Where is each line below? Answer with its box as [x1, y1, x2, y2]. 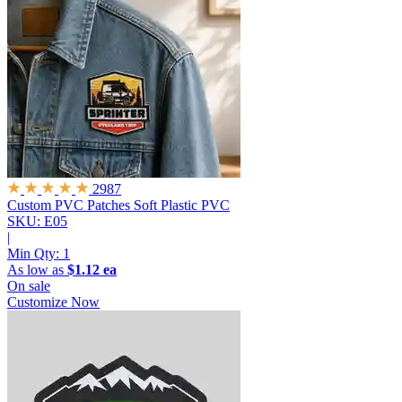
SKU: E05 [7, 214, 67, 230]
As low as [7, 262, 67, 278]
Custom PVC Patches [7, 197, 130, 214]
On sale [7, 278, 50, 294]
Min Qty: [7, 246, 63, 262]
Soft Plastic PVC [134, 197, 230, 214]
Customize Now [7, 294, 100, 310]
